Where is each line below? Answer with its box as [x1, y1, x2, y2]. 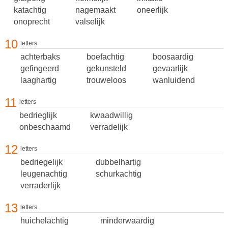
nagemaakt [75, 6, 116, 14]
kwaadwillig [90, 111, 133, 120]
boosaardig [152, 52, 193, 61]
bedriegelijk [20, 158, 63, 166]
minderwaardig [100, 216, 154, 225]
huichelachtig [20, 216, 69, 225]
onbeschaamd [19, 123, 71, 131]
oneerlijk [136, 6, 168, 14]
